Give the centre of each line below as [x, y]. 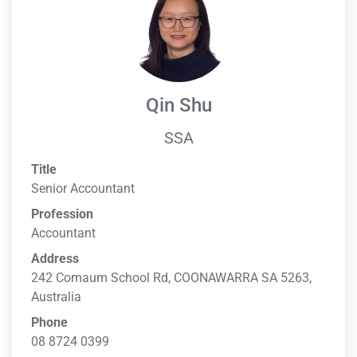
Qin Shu [178, 105]
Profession [62, 214]
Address [55, 259]
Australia [56, 297]
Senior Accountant [83, 188]
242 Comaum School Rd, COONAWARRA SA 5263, [171, 278]
